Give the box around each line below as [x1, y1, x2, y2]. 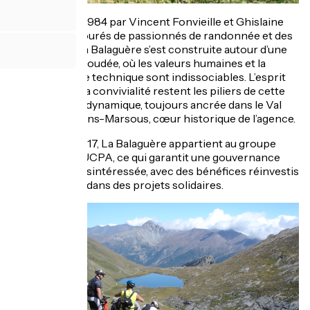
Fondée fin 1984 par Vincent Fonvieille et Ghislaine [26, 15, 284, 29]
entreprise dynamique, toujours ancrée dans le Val [28, 98, 282, 112]
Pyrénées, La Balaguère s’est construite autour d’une [23, 42, 287, 57]
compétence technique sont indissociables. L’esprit [24, 70, 286, 84]
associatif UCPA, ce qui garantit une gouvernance [30, 150, 280, 165]
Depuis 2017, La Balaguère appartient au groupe [34, 136, 276, 151]
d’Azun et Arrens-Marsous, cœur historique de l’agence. [15, 111, 295, 126]
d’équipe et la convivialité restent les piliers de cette [25, 84, 285, 98]
